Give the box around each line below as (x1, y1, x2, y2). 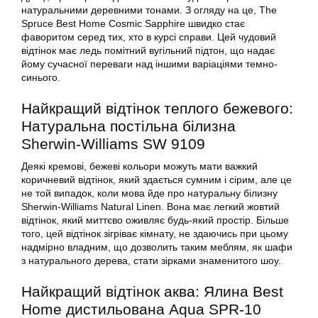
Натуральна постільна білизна (21, 118, 236, 135)
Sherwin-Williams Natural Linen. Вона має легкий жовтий (21, 201, 280, 213)
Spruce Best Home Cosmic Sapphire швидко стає (21, 18, 245, 30)
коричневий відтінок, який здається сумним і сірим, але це (21, 174, 292, 186)
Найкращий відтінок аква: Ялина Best (21, 283, 283, 300)
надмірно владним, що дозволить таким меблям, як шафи (21, 241, 292, 253)
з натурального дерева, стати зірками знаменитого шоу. (21, 255, 281, 267)
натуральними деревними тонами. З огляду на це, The (21, 4, 277, 16)
